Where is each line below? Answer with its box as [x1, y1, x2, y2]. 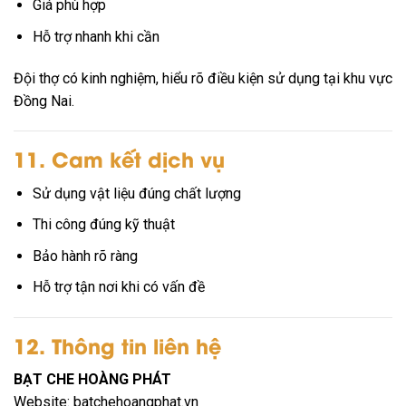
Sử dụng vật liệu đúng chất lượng [32, 184, 241, 202]
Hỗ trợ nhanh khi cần [32, 27, 159, 45]
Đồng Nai [14, 92, 72, 110]
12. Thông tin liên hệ [14, 330, 221, 361]
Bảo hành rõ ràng [32, 246, 138, 265]
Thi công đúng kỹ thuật [32, 216, 175, 234]
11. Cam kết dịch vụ [14, 143, 225, 174]
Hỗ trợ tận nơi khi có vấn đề [32, 278, 205, 296]
